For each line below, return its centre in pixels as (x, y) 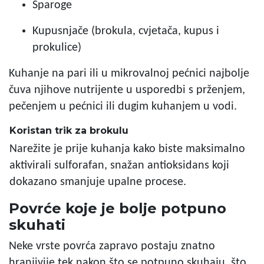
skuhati (37, 225)
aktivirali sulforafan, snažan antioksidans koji (119, 165)
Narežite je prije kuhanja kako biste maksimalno (127, 149)
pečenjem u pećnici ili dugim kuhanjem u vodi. (123, 106)
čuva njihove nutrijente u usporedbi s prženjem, (127, 90)
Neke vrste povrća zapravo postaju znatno (112, 246)
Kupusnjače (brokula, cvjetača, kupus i (126, 31)
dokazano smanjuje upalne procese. (98, 182)
